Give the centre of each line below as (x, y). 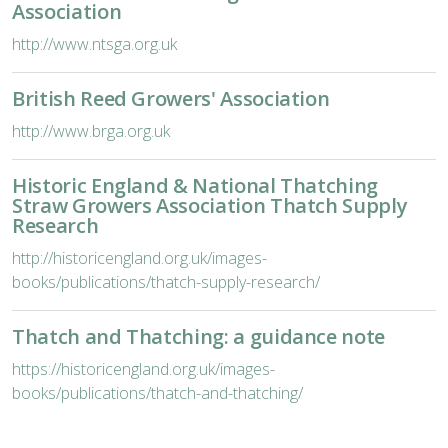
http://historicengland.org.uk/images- (139, 258)
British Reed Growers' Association (171, 98)
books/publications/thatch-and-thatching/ (157, 393)
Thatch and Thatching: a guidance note (199, 336)
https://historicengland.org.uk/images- (143, 369)
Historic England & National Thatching (195, 185)
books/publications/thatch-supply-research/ (166, 282)
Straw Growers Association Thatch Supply (210, 205)
